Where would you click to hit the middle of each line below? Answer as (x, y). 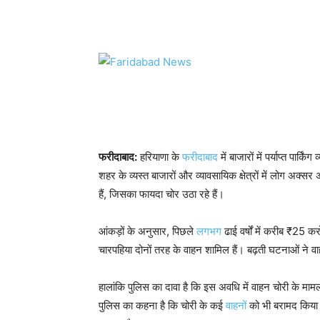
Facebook (241, 12)
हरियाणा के (160, 157)
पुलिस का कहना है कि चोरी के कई (162, 305)
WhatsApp (154, 12)
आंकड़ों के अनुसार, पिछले (147, 231)
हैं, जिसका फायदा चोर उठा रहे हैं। (161, 194)
